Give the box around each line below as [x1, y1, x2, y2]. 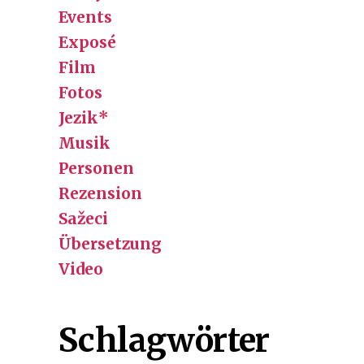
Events [58, 6, 112, 27]
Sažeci [58, 208, 108, 228]
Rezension [58, 183, 142, 203]
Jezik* [58, 107, 109, 128]
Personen [58, 158, 134, 178]
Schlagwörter [58, 319, 270, 361]
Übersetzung [58, 233, 162, 253]
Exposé [58, 32, 116, 52]
